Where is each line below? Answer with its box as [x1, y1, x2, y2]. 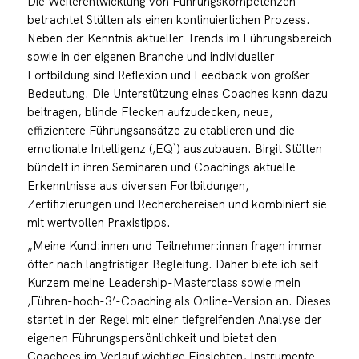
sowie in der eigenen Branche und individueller [26, 48, 275, 64]
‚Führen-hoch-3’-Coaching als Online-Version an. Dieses [26, 292, 331, 309]
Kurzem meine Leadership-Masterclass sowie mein [26, 274, 301, 290]
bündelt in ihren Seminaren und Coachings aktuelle [26, 159, 296, 175]
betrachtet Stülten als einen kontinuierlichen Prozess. [26, 11, 310, 27]
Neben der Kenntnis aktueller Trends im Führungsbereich [26, 30, 332, 46]
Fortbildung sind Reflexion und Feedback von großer [26, 67, 310, 83]
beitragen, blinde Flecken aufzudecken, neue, [26, 103, 273, 119]
